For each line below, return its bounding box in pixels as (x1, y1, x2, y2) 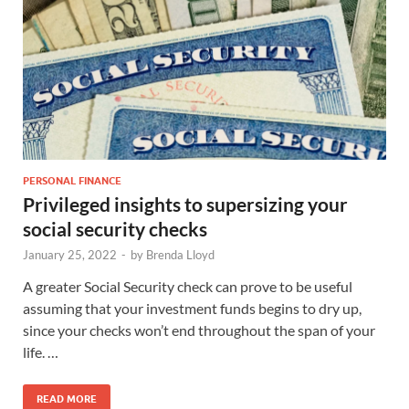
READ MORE (37, 392, 97, 405)
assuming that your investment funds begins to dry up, (23, 299, 362, 317)
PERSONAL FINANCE (23, 173, 121, 187)
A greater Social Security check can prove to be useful (23, 277, 352, 295)
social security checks (23, 216, 207, 240)
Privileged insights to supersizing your (23, 192, 348, 215)
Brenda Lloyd (146, 246, 215, 262)
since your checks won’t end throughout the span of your (23, 320, 375, 339)
